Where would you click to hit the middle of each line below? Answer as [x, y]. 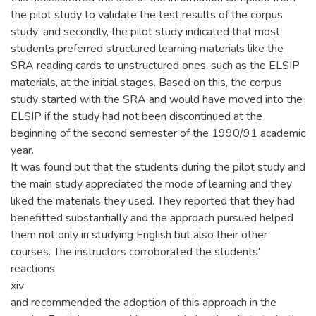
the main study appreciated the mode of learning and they [151, 184]
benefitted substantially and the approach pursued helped [152, 218]
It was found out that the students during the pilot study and [158, 167]
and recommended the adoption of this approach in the [144, 302]
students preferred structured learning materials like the [147, 48]
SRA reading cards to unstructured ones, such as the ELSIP [155, 65]
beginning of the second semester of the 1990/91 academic [158, 133]
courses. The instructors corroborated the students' [135, 251]
